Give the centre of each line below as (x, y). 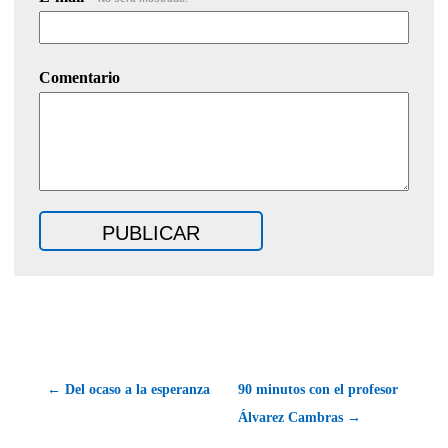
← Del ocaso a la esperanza (128, 389)
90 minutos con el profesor (318, 389)
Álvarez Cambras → (299, 417)
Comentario (79, 77)
